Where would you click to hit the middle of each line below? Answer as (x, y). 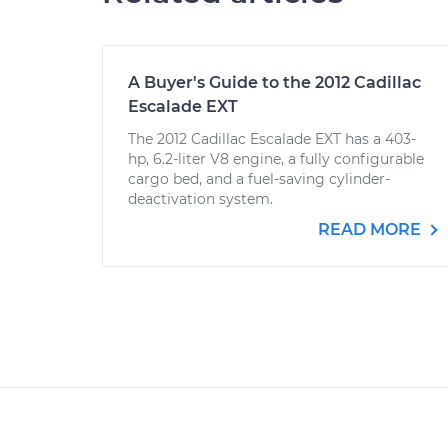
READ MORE (371, 229)
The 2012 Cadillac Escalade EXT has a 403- (272, 139)
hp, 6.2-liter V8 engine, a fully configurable (276, 159)
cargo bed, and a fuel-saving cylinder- (259, 179)
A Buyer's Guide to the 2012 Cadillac (274, 82)
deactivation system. (200, 199)
